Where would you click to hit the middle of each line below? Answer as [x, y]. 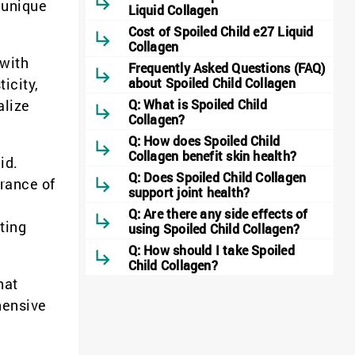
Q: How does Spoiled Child [204, 140]
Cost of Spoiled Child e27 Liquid [221, 31]
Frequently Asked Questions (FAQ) [227, 67]
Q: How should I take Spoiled [211, 250]
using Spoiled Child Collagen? [214, 228]
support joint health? [189, 192]
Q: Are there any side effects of [218, 213]
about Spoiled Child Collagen [212, 82]
